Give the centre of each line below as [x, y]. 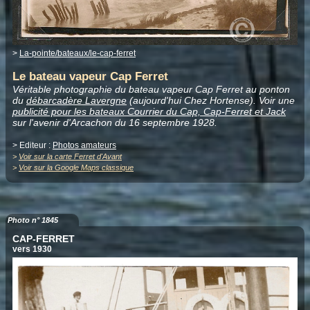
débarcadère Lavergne [76, 100]
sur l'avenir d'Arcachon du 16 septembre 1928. [115, 122]
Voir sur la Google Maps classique [76, 167]
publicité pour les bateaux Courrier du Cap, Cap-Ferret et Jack [149, 111]
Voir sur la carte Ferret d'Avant [70, 156]
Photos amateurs [84, 145]
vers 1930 [32, 249]
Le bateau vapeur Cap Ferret [90, 76]
